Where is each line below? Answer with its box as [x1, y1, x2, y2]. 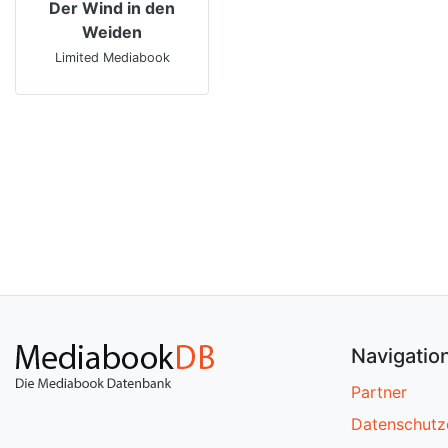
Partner [351, 382, 407, 402]
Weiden [82, 21, 142, 42]
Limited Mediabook [54, 49, 170, 65]
